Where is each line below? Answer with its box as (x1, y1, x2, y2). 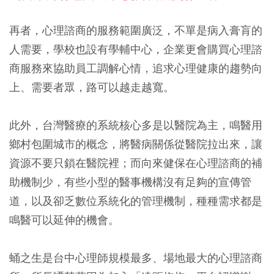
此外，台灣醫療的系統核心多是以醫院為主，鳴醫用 (9, 118, 262, 132)
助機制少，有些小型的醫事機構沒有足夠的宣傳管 (9, 175, 251, 189)
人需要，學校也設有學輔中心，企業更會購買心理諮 (9, 42, 262, 56)
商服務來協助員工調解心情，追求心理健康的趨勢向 (9, 61, 262, 75)
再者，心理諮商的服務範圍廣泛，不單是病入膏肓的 (9, 23, 262, 37)
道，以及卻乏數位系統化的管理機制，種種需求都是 (9, 194, 262, 208)
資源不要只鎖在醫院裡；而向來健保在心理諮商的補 (9, 156, 262, 170)
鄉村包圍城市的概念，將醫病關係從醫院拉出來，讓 (9, 137, 262, 151)
